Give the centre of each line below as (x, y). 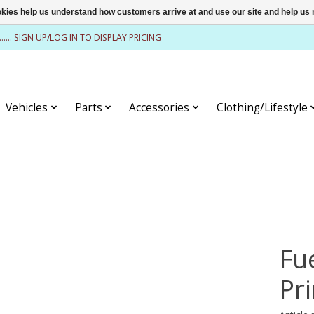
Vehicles (27, 107)
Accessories (159, 107)
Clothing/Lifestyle (262, 107)
